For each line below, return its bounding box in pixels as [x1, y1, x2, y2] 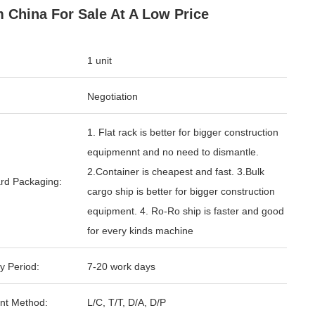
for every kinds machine [87, 225, 193, 236]
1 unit [87, 55, 112, 66]
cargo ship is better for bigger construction [87, 186, 275, 197]
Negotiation [87, 91, 138, 102]
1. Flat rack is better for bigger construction [87, 127, 278, 138]
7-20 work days [87, 261, 155, 272]
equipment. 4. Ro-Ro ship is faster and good [87, 205, 284, 217]
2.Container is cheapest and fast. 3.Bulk [87, 166, 264, 177]
